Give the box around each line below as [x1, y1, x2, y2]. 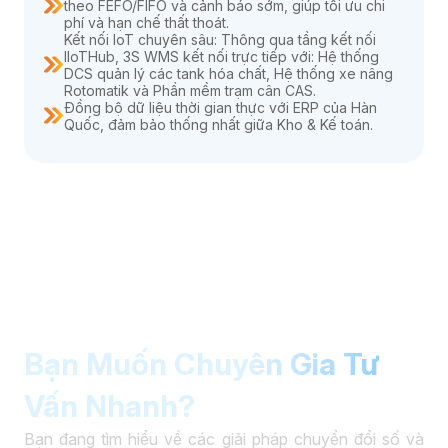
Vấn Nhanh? [24, 388, 195, 425]
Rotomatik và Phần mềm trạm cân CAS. [64, 82, 316, 100]
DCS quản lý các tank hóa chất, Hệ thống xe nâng [64, 65, 393, 83]
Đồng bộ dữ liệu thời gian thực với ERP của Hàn [64, 99, 377, 117]
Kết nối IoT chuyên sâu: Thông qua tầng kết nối [64, 31, 376, 49]
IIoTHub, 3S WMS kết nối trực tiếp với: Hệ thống [64, 48, 379, 66]
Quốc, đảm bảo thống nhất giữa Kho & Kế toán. [64, 116, 373, 134]
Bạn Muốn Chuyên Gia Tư [24, 346, 380, 383]
